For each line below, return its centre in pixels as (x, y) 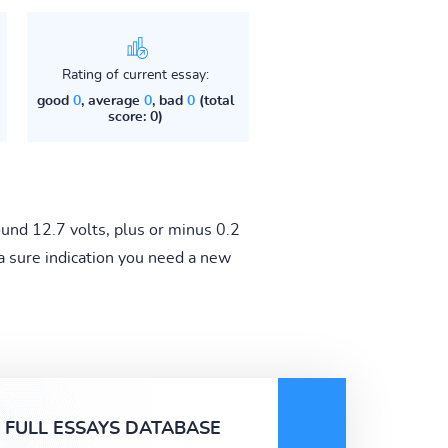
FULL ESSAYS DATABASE (113, 428)
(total (214, 100)
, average (112, 100)
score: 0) (135, 116)
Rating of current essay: (135, 74)
